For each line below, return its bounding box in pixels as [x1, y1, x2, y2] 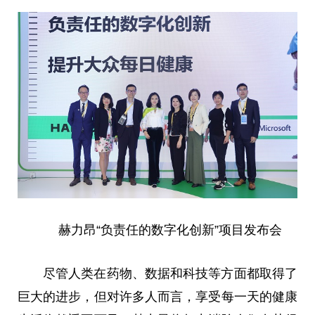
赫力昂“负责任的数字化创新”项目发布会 [58, 222, 282, 237]
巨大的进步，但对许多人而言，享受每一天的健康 [18, 289, 297, 304]
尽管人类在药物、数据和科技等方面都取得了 [43, 266, 297, 281]
